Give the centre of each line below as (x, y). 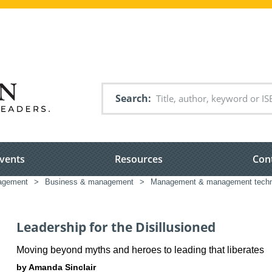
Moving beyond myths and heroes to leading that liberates (140, 250)
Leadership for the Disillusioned (116, 227)
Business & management (89, 182)
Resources (139, 159)
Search (132, 98)
